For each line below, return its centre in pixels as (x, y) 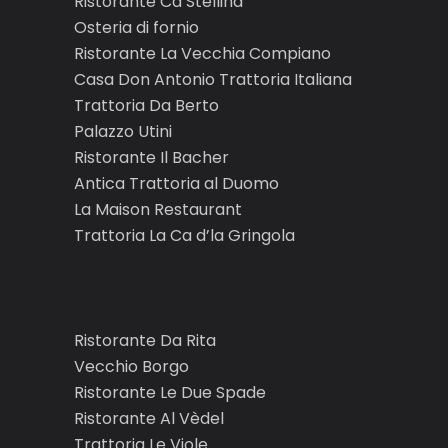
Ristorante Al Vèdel (149, 419)
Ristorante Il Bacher (151, 158)
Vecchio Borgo (131, 367)
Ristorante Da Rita (145, 341)
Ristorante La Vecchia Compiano (202, 54)
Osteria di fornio (136, 28)
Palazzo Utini (123, 132)
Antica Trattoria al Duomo (176, 184)
